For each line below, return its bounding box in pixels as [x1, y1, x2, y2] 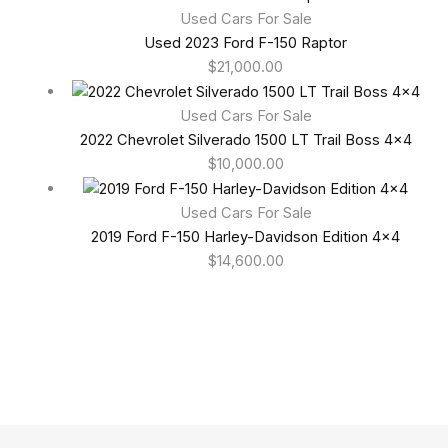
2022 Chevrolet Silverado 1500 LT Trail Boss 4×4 [79, 131, 412, 150]
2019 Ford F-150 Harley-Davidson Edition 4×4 [91, 228, 401, 247]
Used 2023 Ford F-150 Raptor [144, 34, 348, 53]
